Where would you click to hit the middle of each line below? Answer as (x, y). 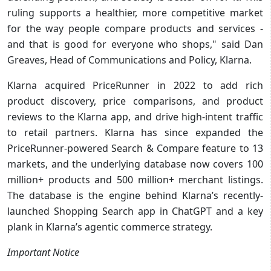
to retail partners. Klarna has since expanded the (135, 132)
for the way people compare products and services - (135, 28)
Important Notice (43, 252)
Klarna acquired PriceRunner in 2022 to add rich (135, 85)
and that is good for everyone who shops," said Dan (135, 44)
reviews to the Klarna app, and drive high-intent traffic (135, 116)
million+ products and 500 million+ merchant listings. (135, 179)
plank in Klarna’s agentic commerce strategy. (110, 227)
